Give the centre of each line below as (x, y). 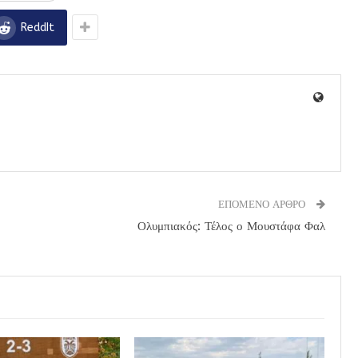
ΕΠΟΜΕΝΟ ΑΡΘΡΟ (263, 205)
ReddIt (38, 28)
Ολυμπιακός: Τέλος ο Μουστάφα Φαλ (231, 227)
